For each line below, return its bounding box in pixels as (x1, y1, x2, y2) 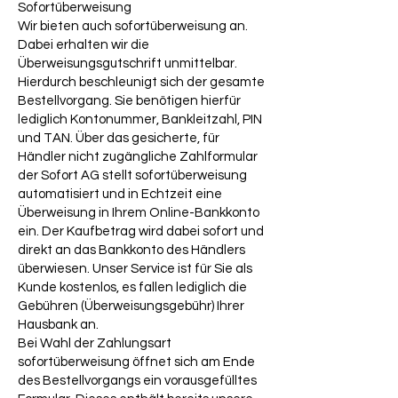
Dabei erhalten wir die (18, 38, 149, 52)
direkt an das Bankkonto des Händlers (18, 243, 245, 258)
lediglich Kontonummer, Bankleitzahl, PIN (18, 113, 262, 127)
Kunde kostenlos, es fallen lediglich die (18, 281, 247, 295)
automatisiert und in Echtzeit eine (18, 187, 222, 202)
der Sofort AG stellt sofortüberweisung (18, 169, 247, 183)
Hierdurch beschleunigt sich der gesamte (18, 76, 265, 90)
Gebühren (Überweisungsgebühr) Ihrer (18, 299, 244, 314)
